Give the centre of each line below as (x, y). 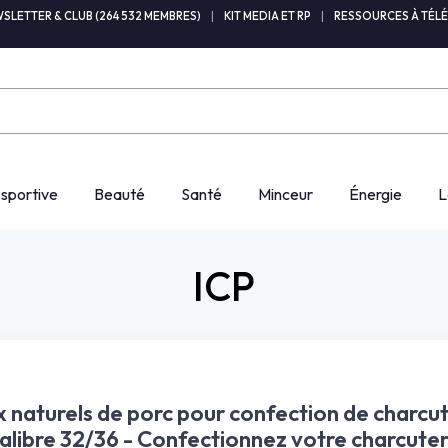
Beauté (119, 194)
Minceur (285, 194)
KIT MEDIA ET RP (267, 16)
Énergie (375, 194)
